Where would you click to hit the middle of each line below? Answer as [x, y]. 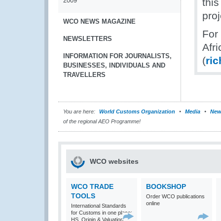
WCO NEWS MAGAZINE [99, 21]
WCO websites [114, 161]
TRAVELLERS [84, 75]
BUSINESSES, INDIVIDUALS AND [114, 65]
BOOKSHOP [166, 186]
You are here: [79, 111]
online [153, 203]
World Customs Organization [138, 111]
